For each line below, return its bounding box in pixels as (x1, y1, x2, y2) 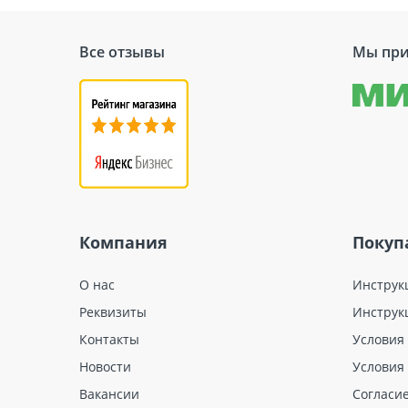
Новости (79, 357, 131, 375)
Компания (79, 230, 168, 253)
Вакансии (79, 384, 139, 403)
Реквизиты (79, 302, 147, 321)
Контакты (79, 330, 139, 348)
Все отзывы (79, 41, 165, 62)
